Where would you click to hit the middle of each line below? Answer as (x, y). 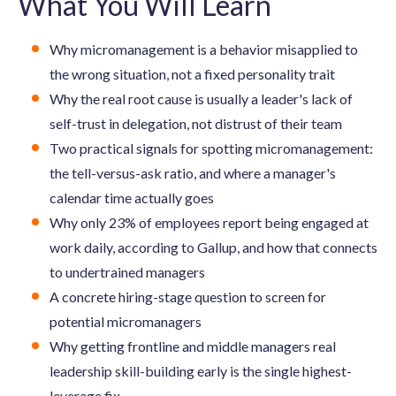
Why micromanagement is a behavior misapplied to (204, 49)
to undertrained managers (127, 271)
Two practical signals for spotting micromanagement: (211, 148)
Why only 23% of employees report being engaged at (209, 222)
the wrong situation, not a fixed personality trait (192, 73)
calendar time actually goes (132, 197)
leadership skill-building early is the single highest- (201, 370)
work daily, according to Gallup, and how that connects (213, 247)
